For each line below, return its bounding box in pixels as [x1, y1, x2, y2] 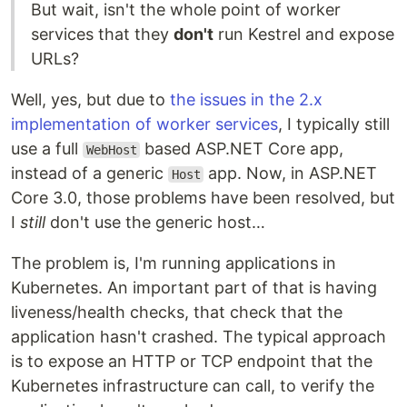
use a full [11, 139, 83, 158]
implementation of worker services [11, 114, 278, 134]
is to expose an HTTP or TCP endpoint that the [11, 352, 372, 371]
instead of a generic [11, 164, 168, 183]
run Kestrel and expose [213, 25, 394, 44]
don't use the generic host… [45, 213, 265, 232]
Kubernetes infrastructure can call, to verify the [11, 376, 374, 395]
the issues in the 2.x [170, 90, 323, 109]
